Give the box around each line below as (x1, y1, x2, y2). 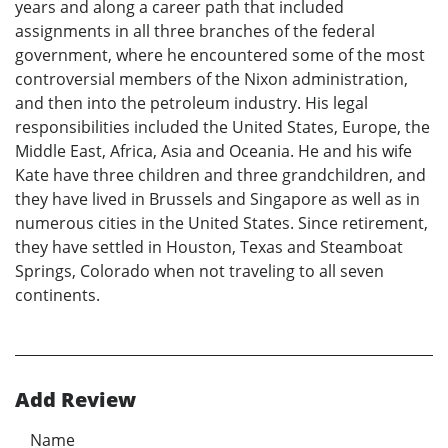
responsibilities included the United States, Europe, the (15, 115, 430, 138)
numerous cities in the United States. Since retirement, (15, 211, 428, 234)
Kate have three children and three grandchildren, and (15, 163, 426, 186)
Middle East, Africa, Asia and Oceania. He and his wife (15, 139, 412, 162)
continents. (15, 283, 100, 306)
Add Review (15, 385, 136, 413)
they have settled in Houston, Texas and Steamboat (15, 235, 403, 258)
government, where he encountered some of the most (15, 43, 425, 66)
